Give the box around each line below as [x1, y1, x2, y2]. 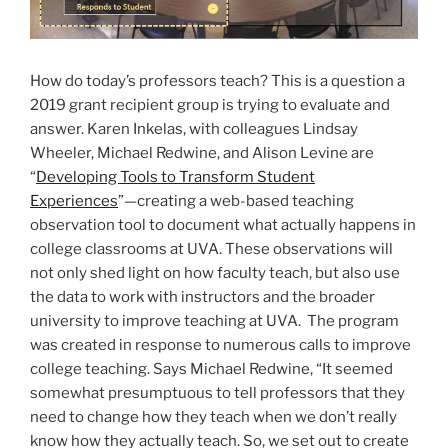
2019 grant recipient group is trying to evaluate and [30, 95, 390, 114]
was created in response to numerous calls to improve [30, 335, 411, 354]
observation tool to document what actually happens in [30, 215, 416, 234]
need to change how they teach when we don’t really [30, 407, 397, 426]
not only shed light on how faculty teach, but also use [30, 263, 400, 282]
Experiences [30, 191, 118, 210]
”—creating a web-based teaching [118, 191, 354, 210]
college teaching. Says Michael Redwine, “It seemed [30, 359, 393, 378]
